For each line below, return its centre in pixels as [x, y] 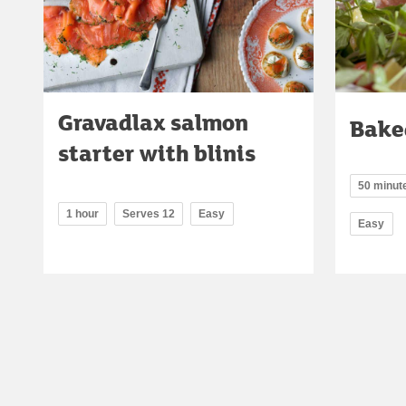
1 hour [82, 214]
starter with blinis [157, 153]
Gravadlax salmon [153, 122]
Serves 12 [149, 214]
